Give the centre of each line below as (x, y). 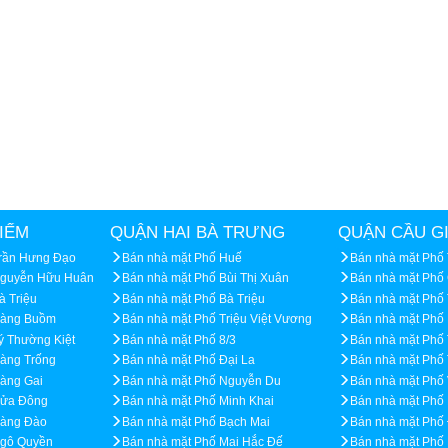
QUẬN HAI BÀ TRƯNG (197, 233)
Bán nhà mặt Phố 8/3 (179, 339)
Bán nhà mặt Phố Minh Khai (198, 401)
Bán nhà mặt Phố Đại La (188, 360)
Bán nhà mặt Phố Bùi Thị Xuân (205, 278)
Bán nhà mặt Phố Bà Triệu (193, 298)
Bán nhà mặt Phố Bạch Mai (196, 421)
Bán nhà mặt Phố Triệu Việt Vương (217, 319)
